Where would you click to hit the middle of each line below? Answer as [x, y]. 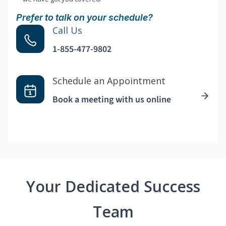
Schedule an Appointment [109, 81]
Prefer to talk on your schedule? [84, 18]
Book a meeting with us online [112, 100]
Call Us [67, 31]
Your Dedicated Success [113, 187]
